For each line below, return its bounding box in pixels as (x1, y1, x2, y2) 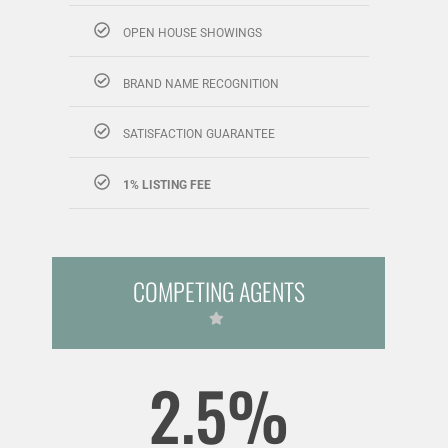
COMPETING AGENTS (132, 272, 305, 309)
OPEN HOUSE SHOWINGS (122, 25, 262, 40)
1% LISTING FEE (122, 177, 211, 192)
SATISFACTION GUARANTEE (122, 126, 275, 141)
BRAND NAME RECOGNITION (122, 76, 279, 91)
